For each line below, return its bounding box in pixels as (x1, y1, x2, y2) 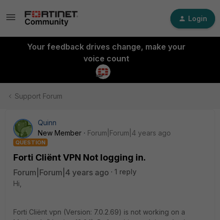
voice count (83, 54, 129, 63)
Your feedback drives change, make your (27, 42, 186, 52)
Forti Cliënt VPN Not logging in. (13, 152, 146, 163)
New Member (38, 129, 82, 137)
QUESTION (15, 139, 46, 146)
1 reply (114, 167, 137, 176)
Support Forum (15, 92, 62, 100)
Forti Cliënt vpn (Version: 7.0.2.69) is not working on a (13, 208, 185, 216)
